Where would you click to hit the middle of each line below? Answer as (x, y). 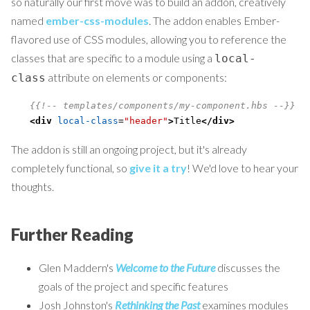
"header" (146, 120)
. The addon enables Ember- (214, 20)
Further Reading (72, 234)
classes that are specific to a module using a (113, 57)
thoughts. (33, 186)
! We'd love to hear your (243, 167)
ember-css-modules (97, 20)
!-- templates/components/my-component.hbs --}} (168, 105)
